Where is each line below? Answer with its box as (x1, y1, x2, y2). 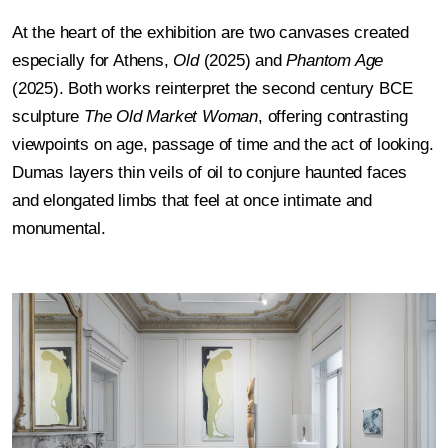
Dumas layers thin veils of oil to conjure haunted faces (12, 162, 407, 182)
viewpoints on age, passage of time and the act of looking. (12, 134, 434, 154)
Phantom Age (286, 50, 384, 70)
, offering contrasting (258, 106, 408, 126)
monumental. (12, 218, 106, 238)
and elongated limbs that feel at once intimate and (12, 190, 372, 210)
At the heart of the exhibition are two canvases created (12, 22, 409, 42)
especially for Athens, (12, 50, 174, 70)
